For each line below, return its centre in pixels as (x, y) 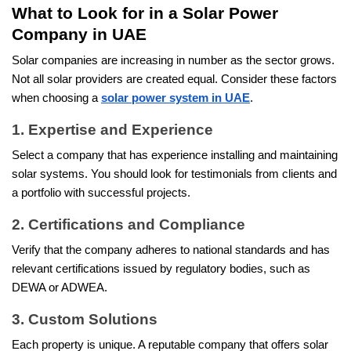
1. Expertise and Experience (112, 130)
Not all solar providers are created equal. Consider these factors (174, 80)
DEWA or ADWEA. (60, 288)
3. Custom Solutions (85, 320)
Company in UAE (79, 35)
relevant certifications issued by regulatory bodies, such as (161, 269)
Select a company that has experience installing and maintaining (175, 156)
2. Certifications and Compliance (128, 225)
